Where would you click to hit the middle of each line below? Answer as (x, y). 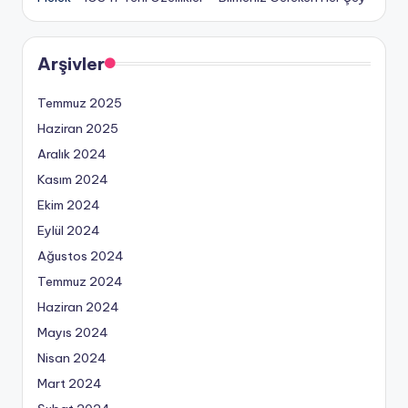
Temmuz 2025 (80, 102)
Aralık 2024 (72, 153)
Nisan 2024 (72, 357)
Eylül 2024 (69, 230)
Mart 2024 (70, 383)
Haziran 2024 (78, 306)
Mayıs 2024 (73, 332)
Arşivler (71, 63)
